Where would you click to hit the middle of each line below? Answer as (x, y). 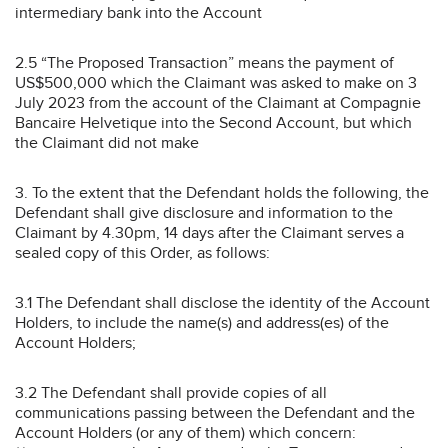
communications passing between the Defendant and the (215, 412)
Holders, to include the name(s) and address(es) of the (202, 322)
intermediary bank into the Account (138, 12)
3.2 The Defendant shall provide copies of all (171, 392)
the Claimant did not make (107, 142)
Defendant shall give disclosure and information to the (204, 212)
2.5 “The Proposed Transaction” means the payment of (204, 62)
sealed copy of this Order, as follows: (142, 252)
